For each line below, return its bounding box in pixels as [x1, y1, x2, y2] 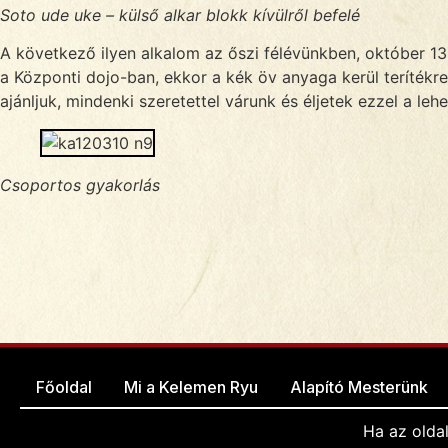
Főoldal [36, 376, 92, 397]
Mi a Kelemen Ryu [124, 376, 258, 397]
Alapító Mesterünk [290, 376, 428, 397]
